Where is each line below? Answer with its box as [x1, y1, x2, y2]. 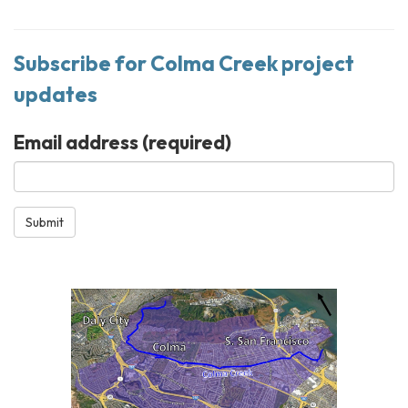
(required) [138, 129, 231, 154]
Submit [25, 213, 64, 230]
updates [14, 80, 97, 107]
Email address [14, 129, 138, 154]
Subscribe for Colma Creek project [14, 49, 354, 76]
